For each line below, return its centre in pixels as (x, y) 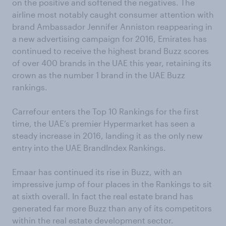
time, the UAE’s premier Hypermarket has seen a (104, 124)
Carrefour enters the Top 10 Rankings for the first (105, 111)
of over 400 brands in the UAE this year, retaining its (112, 63)
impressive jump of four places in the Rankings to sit (112, 184)
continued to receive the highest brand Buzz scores (110, 51)
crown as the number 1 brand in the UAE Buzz (99, 75)
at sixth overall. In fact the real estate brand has (103, 196)
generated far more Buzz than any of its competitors (112, 208)
